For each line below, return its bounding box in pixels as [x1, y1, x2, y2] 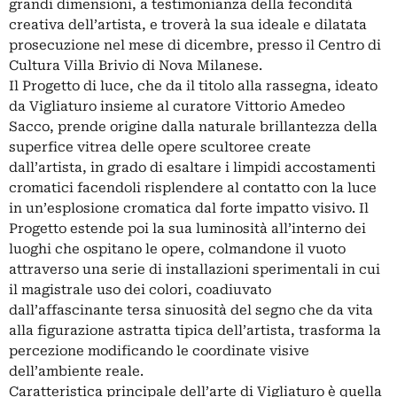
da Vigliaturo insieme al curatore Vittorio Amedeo [9, 98, 345, 114]
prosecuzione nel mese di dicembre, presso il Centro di [9, 37, 381, 53]
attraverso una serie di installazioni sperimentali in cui [9, 261, 380, 277]
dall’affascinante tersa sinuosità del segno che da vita [9, 302, 373, 318]
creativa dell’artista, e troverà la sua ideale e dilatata [9, 17, 367, 33]
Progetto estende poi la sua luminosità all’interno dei [9, 221, 366, 237]
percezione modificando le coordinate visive [9, 343, 309, 359]
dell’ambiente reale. [9, 363, 144, 379]
